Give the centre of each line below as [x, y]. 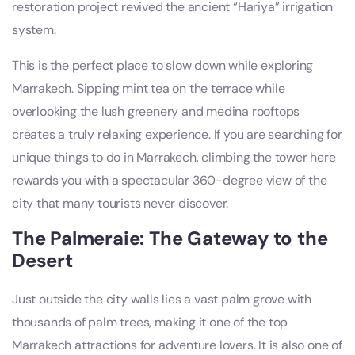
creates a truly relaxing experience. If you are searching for [177, 134]
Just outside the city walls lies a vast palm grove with [162, 299]
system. [34, 29]
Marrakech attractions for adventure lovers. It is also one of [177, 345]
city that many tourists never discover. [120, 203]
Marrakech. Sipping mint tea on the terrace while [149, 88]
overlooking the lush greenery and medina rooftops [156, 111]
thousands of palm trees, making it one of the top [150, 322]
